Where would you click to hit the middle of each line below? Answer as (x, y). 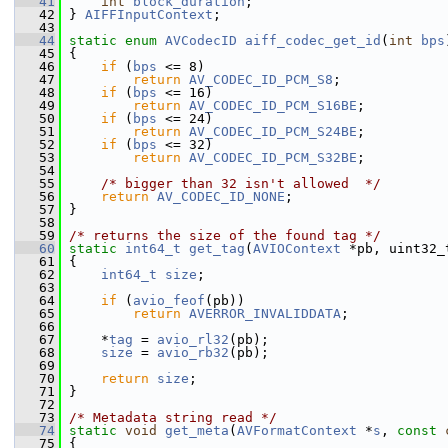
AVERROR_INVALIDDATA (265, 313)
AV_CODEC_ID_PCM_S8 (261, 79)
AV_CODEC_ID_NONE (221, 196)
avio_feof (169, 300)
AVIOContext (297, 248)
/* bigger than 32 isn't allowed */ (241, 183)
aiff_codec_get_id (313, 40)
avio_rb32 (193, 352)
